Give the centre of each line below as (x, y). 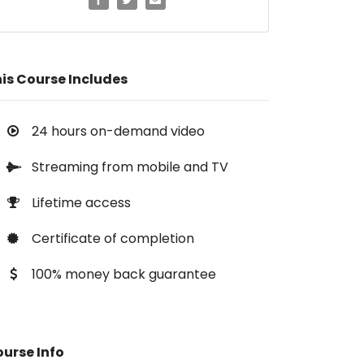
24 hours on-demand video (118, 131)
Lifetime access (81, 203)
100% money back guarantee (124, 274)
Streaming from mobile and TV (130, 167)
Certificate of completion (113, 238)
